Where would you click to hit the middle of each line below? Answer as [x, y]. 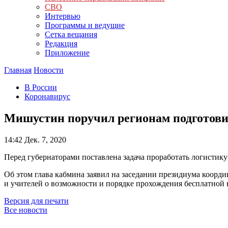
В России [41, 87]
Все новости [26, 210]
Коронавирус [47, 96]
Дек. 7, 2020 [44, 139]
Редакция [61, 44]
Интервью [63, 16]
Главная [18, 70]
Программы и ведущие [85, 25]
